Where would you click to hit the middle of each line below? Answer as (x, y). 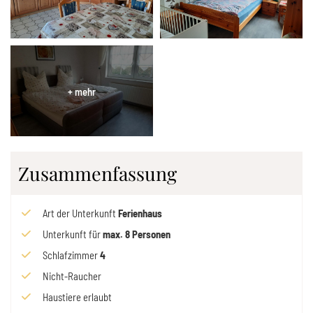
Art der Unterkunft (79, 213)
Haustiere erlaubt (77, 297)
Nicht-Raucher (72, 276)
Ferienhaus (140, 213)
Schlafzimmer (70, 255)
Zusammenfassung (97, 173)
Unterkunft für (72, 234)
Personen (151, 234)
